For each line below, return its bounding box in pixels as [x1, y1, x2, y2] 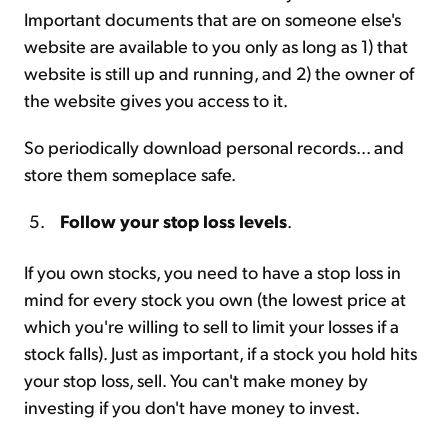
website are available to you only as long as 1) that [24, 33, 408, 57]
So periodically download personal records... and [24, 134, 404, 158]
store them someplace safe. [24, 161, 236, 185]
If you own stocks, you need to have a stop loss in [24, 259, 401, 283]
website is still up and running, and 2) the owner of [24, 60, 414, 84]
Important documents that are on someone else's [24, 6, 401, 30]
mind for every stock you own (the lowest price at [24, 286, 406, 310]
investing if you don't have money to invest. [24, 394, 360, 418]
